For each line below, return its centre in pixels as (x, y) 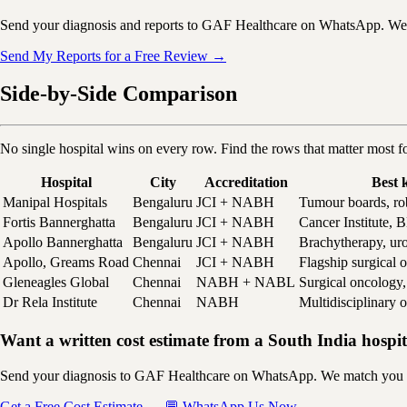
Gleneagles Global (56, 283)
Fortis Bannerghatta (59, 223)
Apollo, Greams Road (66, 263)
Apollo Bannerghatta (63, 243)
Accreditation (246, 183)
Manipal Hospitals (55, 203)
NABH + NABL (246, 283)
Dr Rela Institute (50, 303)
